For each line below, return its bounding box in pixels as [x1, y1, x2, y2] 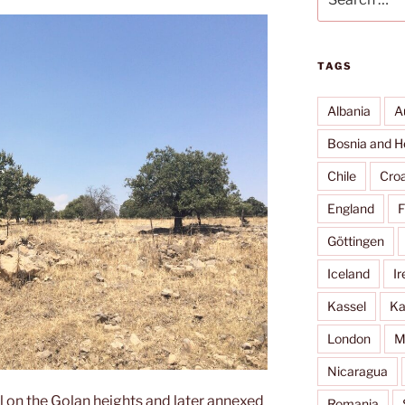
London [326, 330, 371, 346]
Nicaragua [326, 363, 388, 379]
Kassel [326, 297, 366, 314]
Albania [326, 102, 371, 118]
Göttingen [326, 232, 384, 249]
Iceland [326, 265, 370, 281]
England [326, 200, 374, 216]
